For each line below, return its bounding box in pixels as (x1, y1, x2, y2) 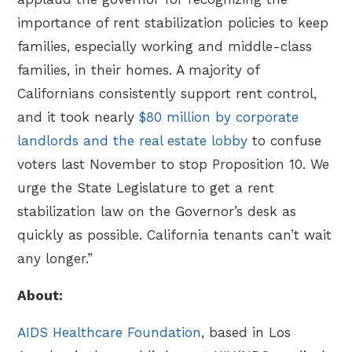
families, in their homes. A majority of (17, 61, 260, 78)
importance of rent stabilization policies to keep (17, 14, 329, 31)
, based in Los (201, 324, 291, 340)
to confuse (247, 132, 322, 148)
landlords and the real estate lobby (17, 132, 248, 148)
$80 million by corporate (139, 108, 299, 125)
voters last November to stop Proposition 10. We (17, 156, 330, 172)
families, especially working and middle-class (17, 38, 313, 54)
